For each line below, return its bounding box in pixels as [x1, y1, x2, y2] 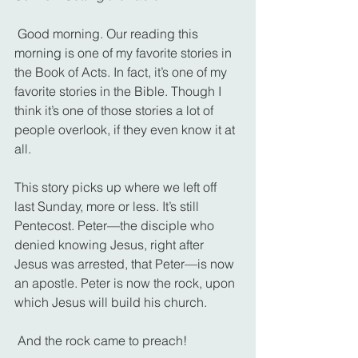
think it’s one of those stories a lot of [14, 101, 217, 118]
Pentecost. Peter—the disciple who [14, 217, 217, 233]
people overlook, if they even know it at [14, 121, 238, 137]
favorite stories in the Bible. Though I [14, 82, 225, 99]
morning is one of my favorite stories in [14, 44, 235, 61]
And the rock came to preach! [18, 332, 187, 348]
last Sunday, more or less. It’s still [14, 197, 202, 214]
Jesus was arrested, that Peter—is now [14, 255, 237, 272]
